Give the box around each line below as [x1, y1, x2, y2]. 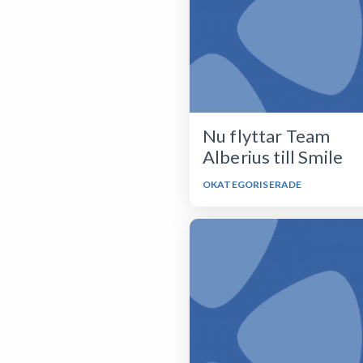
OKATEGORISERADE [203, 178, 302, 190]
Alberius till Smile [203, 146, 344, 168]
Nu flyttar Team [203, 125, 331, 147]
